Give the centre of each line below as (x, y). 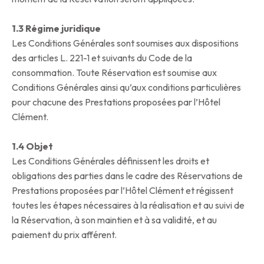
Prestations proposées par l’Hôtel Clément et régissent (123, 191)
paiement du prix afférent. (64, 235)
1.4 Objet (32, 146)
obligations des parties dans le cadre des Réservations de (127, 176)
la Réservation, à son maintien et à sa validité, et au (114, 220)
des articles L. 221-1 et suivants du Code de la (102, 58)
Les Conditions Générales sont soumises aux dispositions (125, 43)
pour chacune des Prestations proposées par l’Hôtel (116, 102)
